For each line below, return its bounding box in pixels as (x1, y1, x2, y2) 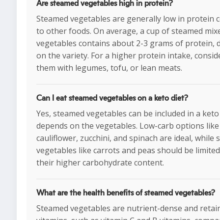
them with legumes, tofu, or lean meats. (36, 62, 182, 73)
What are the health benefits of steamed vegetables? (36, 189, 215, 197)
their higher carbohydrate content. (36, 157, 164, 168)
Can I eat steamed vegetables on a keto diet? (36, 94, 188, 102)
